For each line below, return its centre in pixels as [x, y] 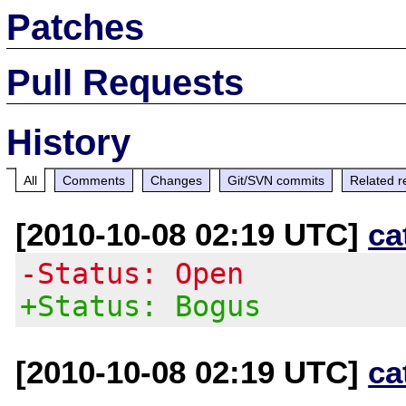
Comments [94, 180]
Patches [76, 27]
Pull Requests [126, 82]
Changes [177, 180]
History [69, 142]
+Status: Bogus [141, 306]
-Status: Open [132, 273]
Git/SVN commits [276, 180]
